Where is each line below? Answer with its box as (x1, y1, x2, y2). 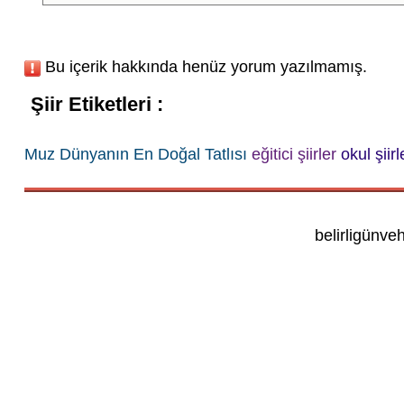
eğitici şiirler (251, 144, 336, 163)
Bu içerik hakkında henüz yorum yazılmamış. (40, 58, 367, 77)
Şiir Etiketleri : (30, 93, 163, 116)
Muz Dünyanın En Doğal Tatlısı (23, 144, 247, 163)
